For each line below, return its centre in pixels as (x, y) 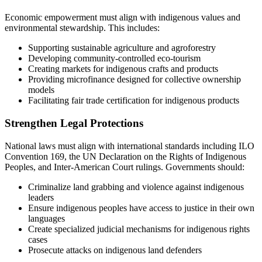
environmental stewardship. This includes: (82, 28)
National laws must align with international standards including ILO (130, 146)
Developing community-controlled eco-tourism (114, 58)
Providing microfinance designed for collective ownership (135, 80)
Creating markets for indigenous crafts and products (123, 69)
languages (46, 218)
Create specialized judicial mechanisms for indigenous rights (139, 229)
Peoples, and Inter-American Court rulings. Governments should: (125, 167)
